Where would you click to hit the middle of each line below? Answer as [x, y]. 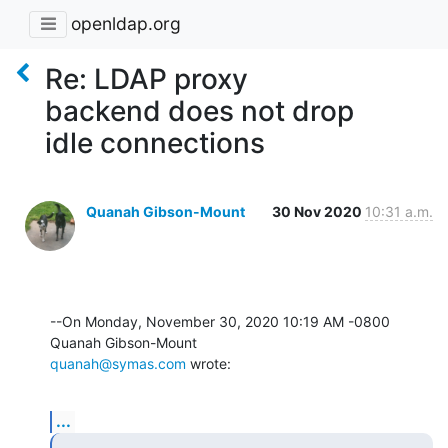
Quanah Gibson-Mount [165, 211]
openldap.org [126, 24]
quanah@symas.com [118, 363]
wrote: [208, 363]
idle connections [155, 142]
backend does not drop [199, 110]
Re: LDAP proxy [146, 78]
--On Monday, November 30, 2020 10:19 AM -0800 [220, 321]
